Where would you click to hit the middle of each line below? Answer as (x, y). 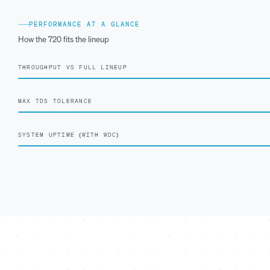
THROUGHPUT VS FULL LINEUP (73, 67)
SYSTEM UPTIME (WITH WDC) (69, 135)
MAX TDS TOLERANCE (55, 101)
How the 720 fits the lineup (64, 40)
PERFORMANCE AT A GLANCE (84, 25)
